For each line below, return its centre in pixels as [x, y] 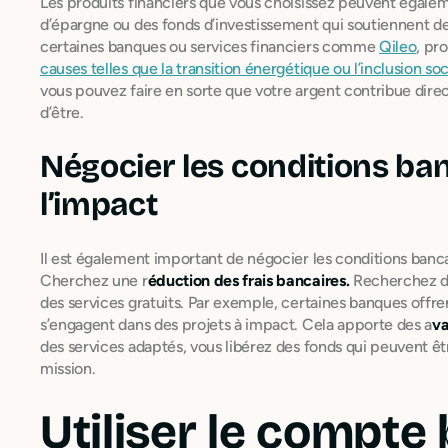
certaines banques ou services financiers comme [209, 46]
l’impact [99, 204]
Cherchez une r [94, 280]
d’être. [62, 112]
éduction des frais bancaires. [248, 280]
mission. [68, 368]
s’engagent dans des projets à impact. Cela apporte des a [236, 324]
